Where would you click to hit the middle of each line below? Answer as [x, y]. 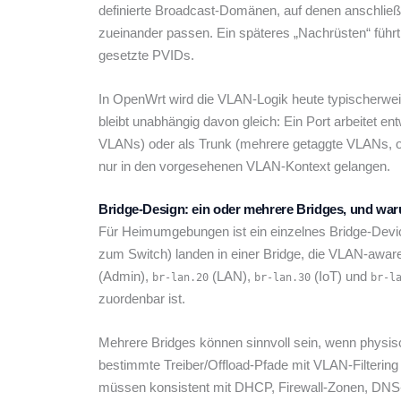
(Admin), [125, 277]
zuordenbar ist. [142, 299]
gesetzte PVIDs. [146, 55]
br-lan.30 [282, 278]
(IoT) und [341, 277]
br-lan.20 [180, 278]
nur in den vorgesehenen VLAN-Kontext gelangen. [244, 166]
